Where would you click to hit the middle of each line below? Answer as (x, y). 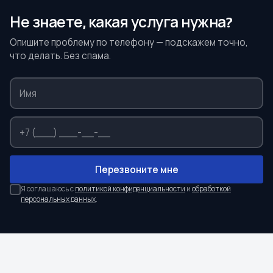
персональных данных (58, 199)
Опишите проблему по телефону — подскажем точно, (129, 42)
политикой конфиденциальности (130, 189)
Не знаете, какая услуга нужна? (121, 23)
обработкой (211, 189)
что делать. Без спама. (60, 56)
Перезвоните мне (136, 169)
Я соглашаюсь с (48, 189)
